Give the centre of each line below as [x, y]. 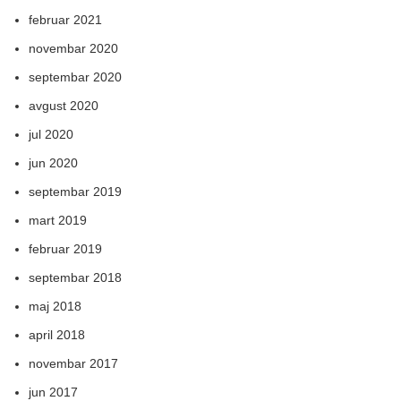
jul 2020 [51, 134]
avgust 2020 [64, 106]
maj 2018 [55, 306]
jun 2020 [53, 163]
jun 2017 [53, 392]
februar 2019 [65, 249]
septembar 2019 [75, 192]
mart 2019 [58, 220]
